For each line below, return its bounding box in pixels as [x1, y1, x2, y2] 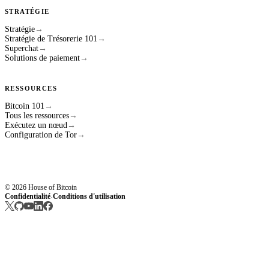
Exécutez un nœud [5, 121, 67, 130]
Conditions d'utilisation [53, 192, 125, 201]
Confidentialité [5, 192, 50, 201]
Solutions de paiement [5, 53, 80, 63]
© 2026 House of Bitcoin [5, 183, 77, 192]
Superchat [5, 44, 38, 53]
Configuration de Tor [5, 130, 77, 140]
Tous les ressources [5, 111, 69, 121]
